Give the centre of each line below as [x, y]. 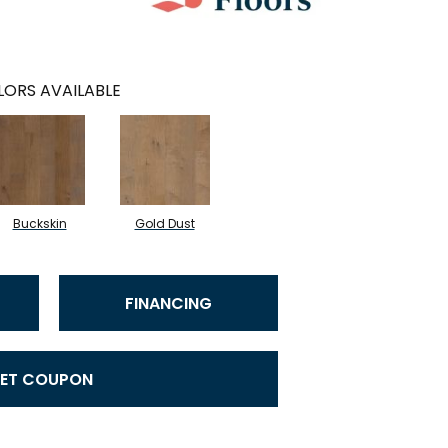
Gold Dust [164, 223]
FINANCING [168, 303]
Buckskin [39, 223]
